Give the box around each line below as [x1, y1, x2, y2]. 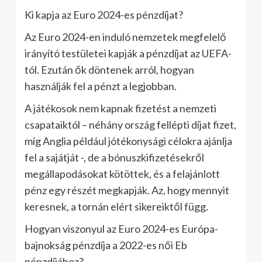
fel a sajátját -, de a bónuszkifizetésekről [25, 150, 204, 164]
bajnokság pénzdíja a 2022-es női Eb [25, 238, 187, 251]
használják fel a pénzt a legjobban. [25, 79, 177, 92]
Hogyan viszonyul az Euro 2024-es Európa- [25, 222, 218, 235]
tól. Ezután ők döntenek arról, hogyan [25, 63, 194, 76]
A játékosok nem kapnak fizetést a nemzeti [25, 101, 216, 115]
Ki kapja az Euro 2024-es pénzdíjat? [25, 8, 183, 21]
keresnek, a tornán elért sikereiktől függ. [25, 199, 208, 213]
